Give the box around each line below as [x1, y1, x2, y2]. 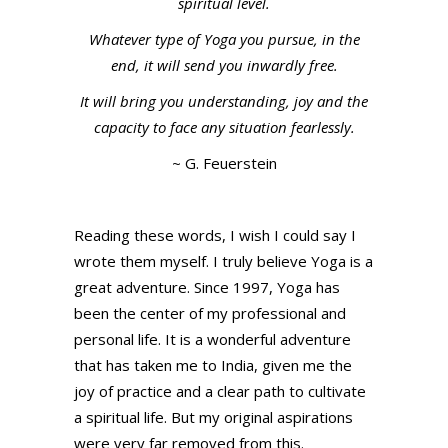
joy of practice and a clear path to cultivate [74, 381, 366, 402]
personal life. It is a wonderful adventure [74, 329, 351, 350]
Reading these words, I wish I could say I [74, 225, 356, 246]
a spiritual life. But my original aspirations [74, 407, 353, 428]
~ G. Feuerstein [171, 153, 277, 174]
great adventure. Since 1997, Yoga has [74, 277, 340, 298]
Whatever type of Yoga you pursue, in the [88, 29, 360, 50]
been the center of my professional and [74, 303, 346, 324]
